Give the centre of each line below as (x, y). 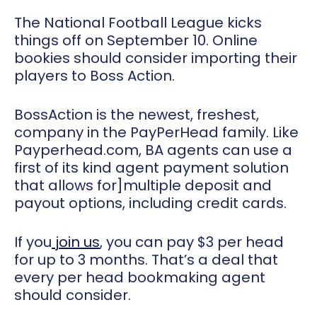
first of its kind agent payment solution (151, 168)
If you (33, 242)
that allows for (65, 186)
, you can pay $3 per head (192, 242)
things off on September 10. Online (136, 41)
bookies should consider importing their (156, 58)
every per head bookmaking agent (140, 278)
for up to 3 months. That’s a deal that (146, 260)
